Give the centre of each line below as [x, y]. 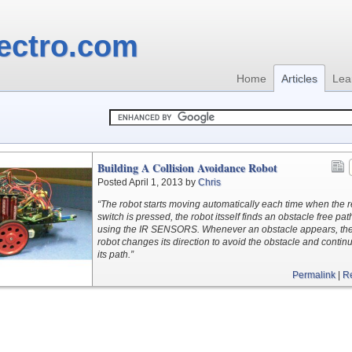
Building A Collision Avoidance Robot [187, 168]
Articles [299, 79]
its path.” [115, 255]
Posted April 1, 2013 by [148, 182]
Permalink [314, 275]
